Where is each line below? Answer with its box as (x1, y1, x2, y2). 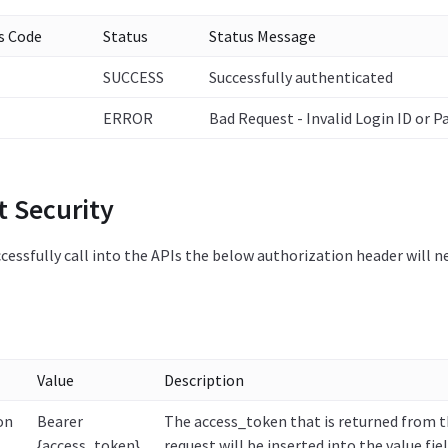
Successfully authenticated (208, 67, 393, 87)
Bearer (36, 411, 83, 431)
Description (163, 370, 244, 390)
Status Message (208, 26, 316, 46)
